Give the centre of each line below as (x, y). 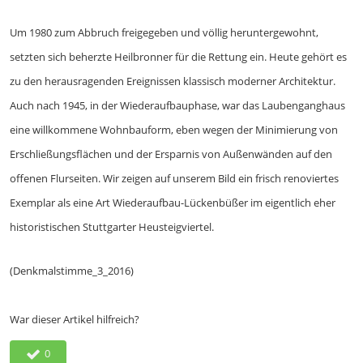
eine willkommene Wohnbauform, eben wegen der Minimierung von (174, 130)
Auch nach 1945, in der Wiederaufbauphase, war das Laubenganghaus (177, 106)
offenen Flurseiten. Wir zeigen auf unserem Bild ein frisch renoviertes (174, 179)
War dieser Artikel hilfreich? (75, 319)
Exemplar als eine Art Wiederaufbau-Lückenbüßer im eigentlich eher (173, 203)
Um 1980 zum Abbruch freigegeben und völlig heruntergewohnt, (164, 33)
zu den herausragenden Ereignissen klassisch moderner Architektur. (173, 81)
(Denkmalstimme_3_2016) (72, 271)
